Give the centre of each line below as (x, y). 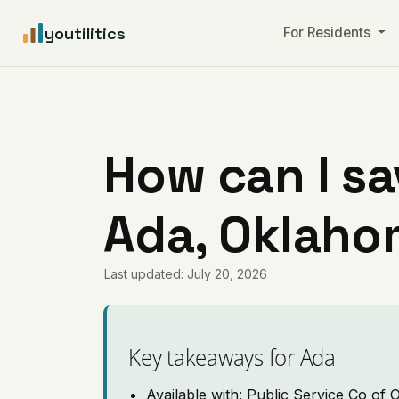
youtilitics (85, 33)
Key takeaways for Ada (232, 357)
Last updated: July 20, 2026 (186, 274)
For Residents (328, 33)
